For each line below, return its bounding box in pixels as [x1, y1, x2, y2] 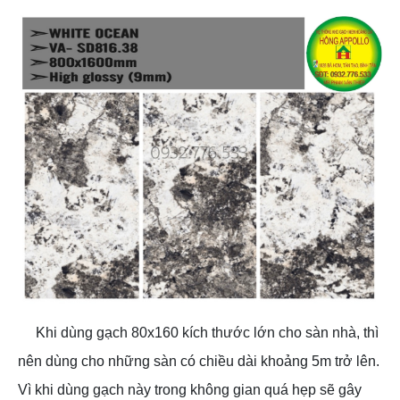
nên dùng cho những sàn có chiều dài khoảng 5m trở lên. [18, 354, 379, 370]
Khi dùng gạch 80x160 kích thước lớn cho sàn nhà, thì [36, 325, 379, 341]
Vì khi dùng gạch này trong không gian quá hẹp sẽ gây [18, 382, 362, 398]
